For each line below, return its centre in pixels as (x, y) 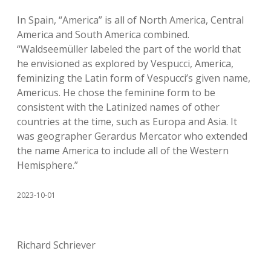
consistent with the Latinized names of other (118, 107)
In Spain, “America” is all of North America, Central (130, 20)
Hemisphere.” (47, 165)
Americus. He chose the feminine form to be (116, 93)
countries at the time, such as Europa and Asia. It (127, 122)
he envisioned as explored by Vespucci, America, (125, 64)
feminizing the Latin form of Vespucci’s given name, (134, 78)
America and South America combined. (103, 34)
